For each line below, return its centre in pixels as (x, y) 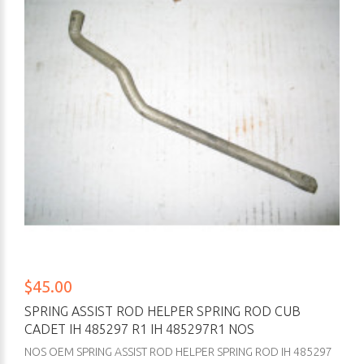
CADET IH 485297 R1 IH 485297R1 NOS (139, 329)
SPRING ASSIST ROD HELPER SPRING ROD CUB (162, 312)
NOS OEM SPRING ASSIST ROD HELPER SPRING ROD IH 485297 (178, 352)
